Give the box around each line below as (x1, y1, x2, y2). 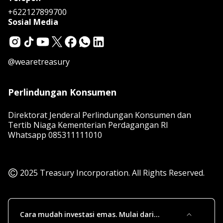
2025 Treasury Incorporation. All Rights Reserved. (20, 167, 205, 178)
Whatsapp (8, 129, 48, 140)
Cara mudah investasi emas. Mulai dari (20, 209, 154, 219)
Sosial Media (8, 16, 58, 27)
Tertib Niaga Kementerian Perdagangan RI (8, 119, 168, 130)
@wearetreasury (8, 56, 70, 67)
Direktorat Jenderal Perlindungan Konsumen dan (8, 109, 191, 120)
